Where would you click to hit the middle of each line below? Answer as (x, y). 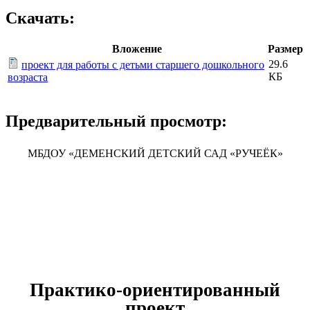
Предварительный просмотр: (116, 121)
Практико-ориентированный (155, 290)
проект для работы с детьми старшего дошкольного (143, 65)
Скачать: (40, 18)
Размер (285, 49)
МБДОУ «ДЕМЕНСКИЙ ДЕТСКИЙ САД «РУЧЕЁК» (155, 153)
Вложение (137, 49)
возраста (28, 77)
